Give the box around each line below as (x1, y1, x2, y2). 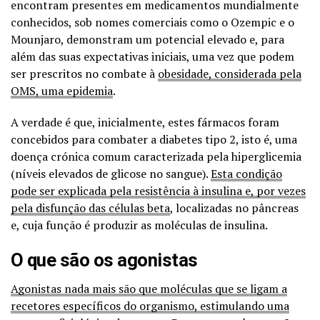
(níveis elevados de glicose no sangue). (11, 165, 211, 181)
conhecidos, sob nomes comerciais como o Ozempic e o (11, 14, 294, 30)
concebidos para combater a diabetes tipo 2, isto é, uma (11, 131, 297, 147)
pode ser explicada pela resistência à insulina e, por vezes (11, 182, 306, 199)
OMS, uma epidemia (11, 82, 113, 99)
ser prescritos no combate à (11, 65, 158, 81)
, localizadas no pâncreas (170, 199, 299, 216)
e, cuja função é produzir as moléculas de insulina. (11, 216, 268, 233)
